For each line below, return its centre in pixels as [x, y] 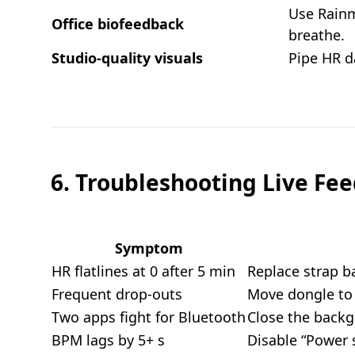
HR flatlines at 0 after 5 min [143, 271]
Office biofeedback [118, 24]
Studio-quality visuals [127, 58]
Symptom [149, 248]
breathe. [317, 35]
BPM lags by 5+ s [108, 340]
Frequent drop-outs [117, 294]
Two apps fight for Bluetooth [149, 317]
